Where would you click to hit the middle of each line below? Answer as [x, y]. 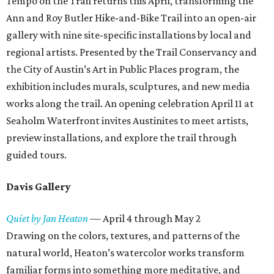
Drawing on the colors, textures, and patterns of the [123, 235]
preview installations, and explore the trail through [121, 138]
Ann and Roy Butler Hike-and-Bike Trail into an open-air [131, 18]
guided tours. [36, 155]
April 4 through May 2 [152, 218]
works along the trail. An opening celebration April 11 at [130, 103]
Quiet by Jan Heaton [47, 218]
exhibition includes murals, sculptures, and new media [128, 86]
